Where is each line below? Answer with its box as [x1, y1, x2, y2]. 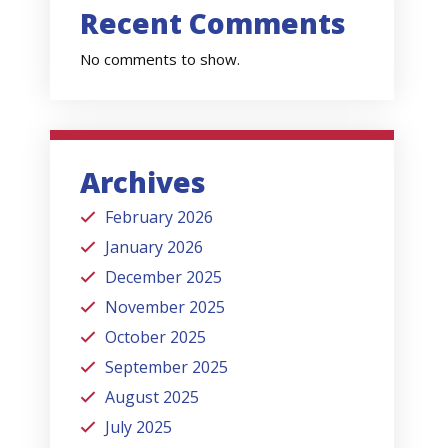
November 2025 [105, 296, 226, 319]
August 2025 [105, 386, 200, 409]
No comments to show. [80, 48, 241, 69]
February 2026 [105, 206, 214, 229]
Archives [80, 163, 207, 202]
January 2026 [105, 236, 204, 259]
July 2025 [105, 416, 173, 439]
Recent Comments [80, 3, 347, 42]
